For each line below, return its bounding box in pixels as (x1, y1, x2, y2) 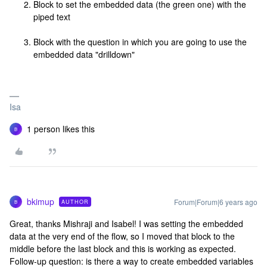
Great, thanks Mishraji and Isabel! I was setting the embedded (10, 218, 243, 230)
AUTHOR (61, 198, 89, 206)
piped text (33, 11, 70, 23)
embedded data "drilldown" (33, 48, 135, 61)
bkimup (27, 195, 54, 208)
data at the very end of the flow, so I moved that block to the (10, 230, 235, 243)
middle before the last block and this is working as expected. (10, 243, 236, 255)
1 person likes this (27, 123, 95, 135)
